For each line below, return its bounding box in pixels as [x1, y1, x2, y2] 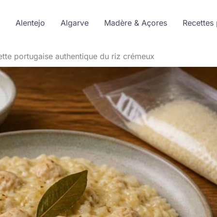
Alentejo [15, 18, 45, 28]
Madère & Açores [104, 18, 167, 28]
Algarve [60, 18, 89, 28]
